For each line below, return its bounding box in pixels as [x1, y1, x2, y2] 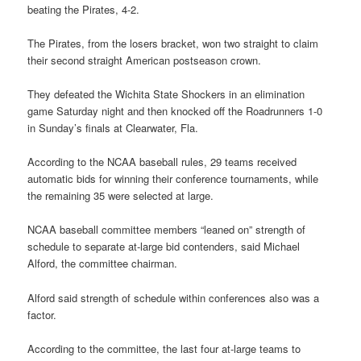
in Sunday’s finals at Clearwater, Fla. [27, 120, 199, 136]
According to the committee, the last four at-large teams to [27, 340, 301, 356]
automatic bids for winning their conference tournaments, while [27, 171, 319, 187]
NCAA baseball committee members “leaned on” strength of [27, 222, 306, 238]
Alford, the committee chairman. [27, 255, 178, 272]
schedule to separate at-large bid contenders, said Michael [27, 239, 301, 255]
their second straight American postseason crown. [27, 52, 262, 68]
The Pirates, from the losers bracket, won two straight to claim [27, 35, 319, 52]
